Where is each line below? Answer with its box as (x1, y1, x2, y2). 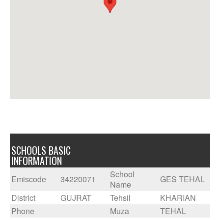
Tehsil (110, 192, 131, 203)
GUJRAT (60, 192, 91, 203)
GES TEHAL (160, 173, 205, 185)
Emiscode (11, 173, 46, 185)
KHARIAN (160, 192, 196, 203)
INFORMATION (11, 153, 62, 168)
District (11, 192, 35, 203)
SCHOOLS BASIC (11, 143, 71, 158)
